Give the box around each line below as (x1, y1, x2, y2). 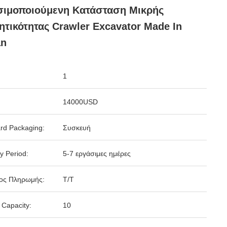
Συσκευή (63, 124, 91, 132)
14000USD (63, 98, 98, 106)
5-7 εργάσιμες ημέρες (63, 149, 131, 158)
